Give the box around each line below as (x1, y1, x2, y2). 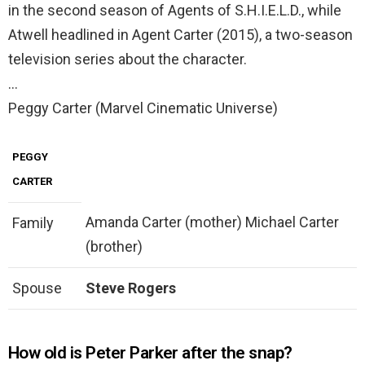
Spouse (12, 279, 62, 297)
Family (12, 214, 54, 232)
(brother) (86, 238, 143, 256)
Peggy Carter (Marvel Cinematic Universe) (8, 99, 278, 117)
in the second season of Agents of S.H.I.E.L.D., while (8, 2, 341, 20)
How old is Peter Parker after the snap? (8, 343, 292, 363)
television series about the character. (8, 51, 247, 68)
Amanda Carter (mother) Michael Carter (86, 213, 339, 231)
